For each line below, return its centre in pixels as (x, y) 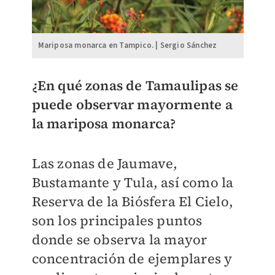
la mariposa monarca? (104, 124)
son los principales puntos (117, 221)
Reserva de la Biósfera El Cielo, (132, 202)
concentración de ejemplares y (132, 259)
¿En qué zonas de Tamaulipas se (135, 86)
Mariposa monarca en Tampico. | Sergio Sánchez (127, 46)
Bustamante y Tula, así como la (133, 183)
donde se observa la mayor (119, 240)
